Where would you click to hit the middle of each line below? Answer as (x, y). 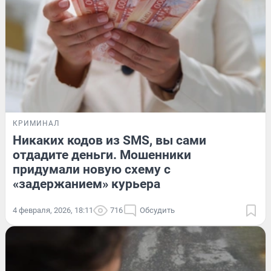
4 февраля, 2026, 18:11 (53, 210)
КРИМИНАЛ (36, 123)
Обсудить (157, 210)
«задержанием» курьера (87, 184)
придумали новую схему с (92, 169)
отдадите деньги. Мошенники (102, 155)
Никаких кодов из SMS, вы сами (109, 140)
